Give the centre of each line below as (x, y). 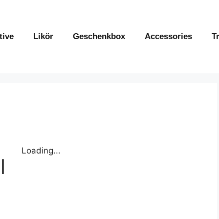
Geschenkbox (99, 36)
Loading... (41, 151)
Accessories (168, 36)
